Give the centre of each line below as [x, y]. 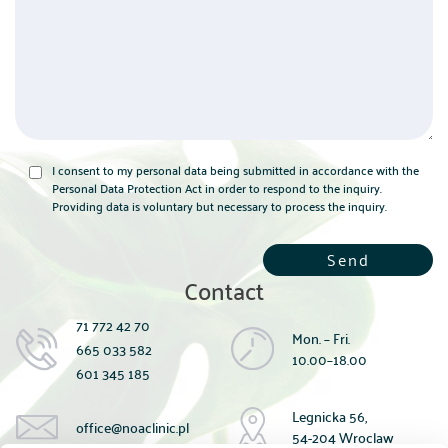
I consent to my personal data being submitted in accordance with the [235, 170]
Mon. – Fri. [321, 339]
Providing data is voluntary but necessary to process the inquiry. [219, 206]
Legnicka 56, [329, 417]
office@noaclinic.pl [132, 428]
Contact [224, 290]
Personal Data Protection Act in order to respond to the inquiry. [217, 188]
